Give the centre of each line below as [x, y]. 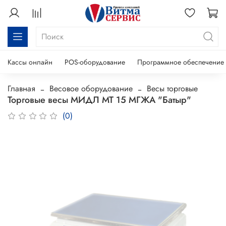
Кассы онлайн [30, 62]
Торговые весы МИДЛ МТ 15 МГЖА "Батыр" [99, 100]
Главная [21, 88]
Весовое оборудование [91, 88]
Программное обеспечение [181, 62]
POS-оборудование [95, 62]
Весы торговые [172, 88]
